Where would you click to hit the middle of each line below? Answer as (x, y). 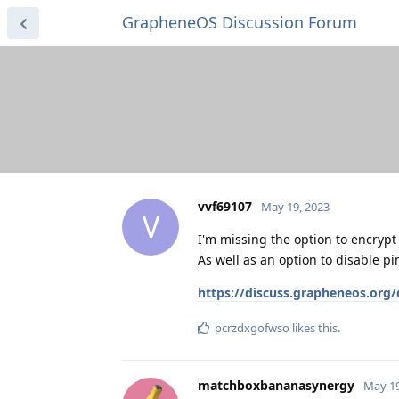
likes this (313, 327)
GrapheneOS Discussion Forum (240, 22)
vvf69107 (225, 206)
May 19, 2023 (295, 206)
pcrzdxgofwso (252, 327)
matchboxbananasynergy (276, 385)
